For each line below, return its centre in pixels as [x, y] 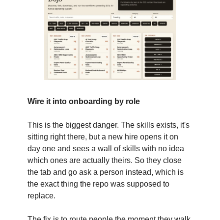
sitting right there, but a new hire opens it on [103, 137]
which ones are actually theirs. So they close [105, 161]
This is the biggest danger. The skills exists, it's [109, 125]
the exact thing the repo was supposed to [98, 184]
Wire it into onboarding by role [84, 102]
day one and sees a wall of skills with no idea [106, 149]
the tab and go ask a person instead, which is [106, 172]
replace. [41, 196]
